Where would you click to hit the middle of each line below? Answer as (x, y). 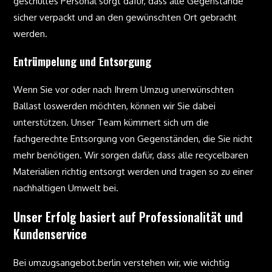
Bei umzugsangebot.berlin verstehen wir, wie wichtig (122, 263)
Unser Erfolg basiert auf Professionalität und (128, 217)
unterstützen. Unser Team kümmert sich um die (111, 122)
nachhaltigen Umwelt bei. (66, 188)
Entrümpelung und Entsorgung (83, 61)
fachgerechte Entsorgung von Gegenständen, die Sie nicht (133, 139)
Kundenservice (50, 234)
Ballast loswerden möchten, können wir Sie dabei (115, 106)
